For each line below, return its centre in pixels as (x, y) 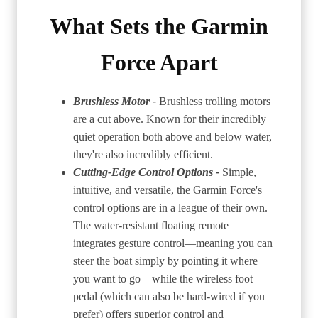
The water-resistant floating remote (151, 225)
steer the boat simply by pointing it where (165, 261)
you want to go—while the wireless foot (163, 278)
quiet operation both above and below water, (172, 136)
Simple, (239, 172)
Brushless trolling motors (215, 101)
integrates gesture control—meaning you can (173, 243)
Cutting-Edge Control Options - (148, 172)
